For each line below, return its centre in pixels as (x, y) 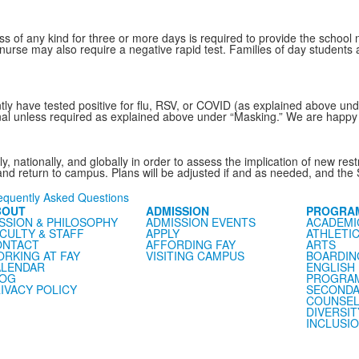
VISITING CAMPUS (195, 256)
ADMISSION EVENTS (200, 222)
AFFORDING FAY (190, 244)
